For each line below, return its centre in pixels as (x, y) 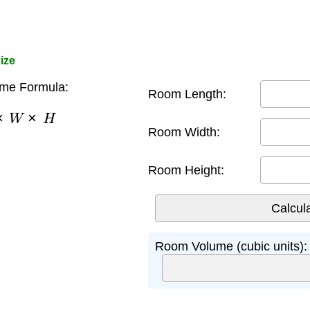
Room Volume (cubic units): (231, 246)
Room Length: (187, 94)
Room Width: (184, 132)
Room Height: (186, 170)
